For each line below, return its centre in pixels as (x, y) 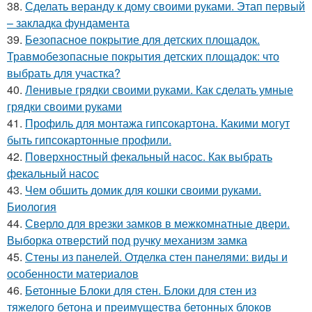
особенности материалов (73, 274)
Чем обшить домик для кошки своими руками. (143, 190)
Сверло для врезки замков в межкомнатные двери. (157, 224)
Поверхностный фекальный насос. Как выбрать (149, 157)
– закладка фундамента (68, 23)
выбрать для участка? (64, 73)
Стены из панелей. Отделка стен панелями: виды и (156, 257)
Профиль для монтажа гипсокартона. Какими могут (157, 123)
